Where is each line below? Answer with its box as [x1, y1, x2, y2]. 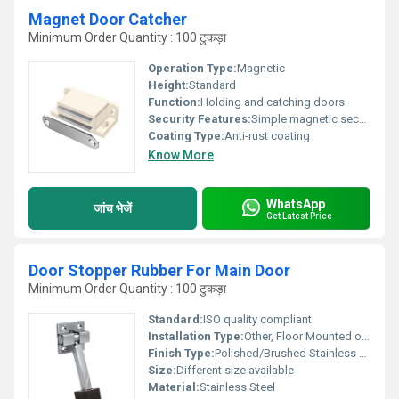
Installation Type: [148, 330, 244, 343]
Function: [148, 95, 200, 109]
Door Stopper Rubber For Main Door [28, 261, 290, 280]
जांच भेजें [94, 200, 132, 216]
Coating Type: [148, 129, 224, 142]
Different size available [176, 363, 294, 377]
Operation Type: [148, 61, 237, 75]
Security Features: [148, 112, 251, 126]
